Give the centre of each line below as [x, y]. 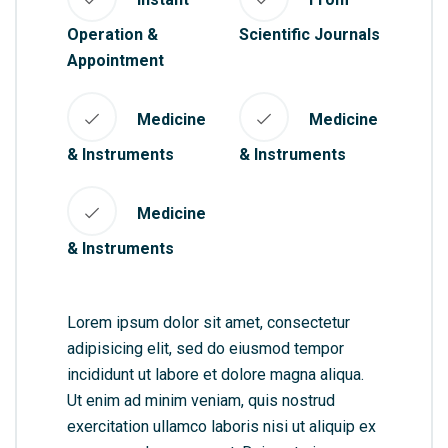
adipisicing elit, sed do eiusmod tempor [205, 348]
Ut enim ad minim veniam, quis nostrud [201, 400]
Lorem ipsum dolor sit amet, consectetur [208, 322]
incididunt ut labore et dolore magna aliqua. [215, 374]
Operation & [112, 34]
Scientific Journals [309, 34]
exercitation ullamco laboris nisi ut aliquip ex [221, 426]
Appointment [115, 60]
